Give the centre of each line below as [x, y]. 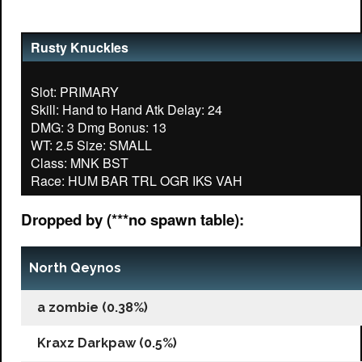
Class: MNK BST [80, 163]
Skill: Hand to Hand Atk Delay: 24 [126, 109]
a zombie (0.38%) [93, 307]
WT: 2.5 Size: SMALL [91, 145]
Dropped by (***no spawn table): [133, 219]
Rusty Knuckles [80, 47]
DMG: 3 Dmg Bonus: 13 [99, 127]
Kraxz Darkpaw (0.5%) [107, 343]
